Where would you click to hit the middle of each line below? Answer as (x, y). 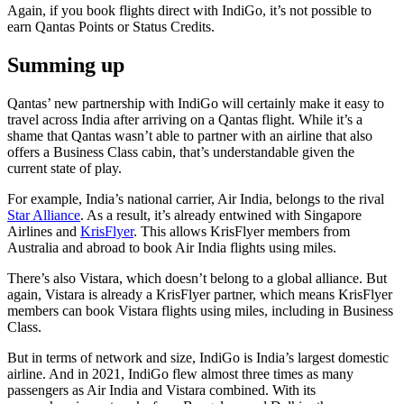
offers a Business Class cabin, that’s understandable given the (181, 151)
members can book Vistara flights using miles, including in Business (200, 310)
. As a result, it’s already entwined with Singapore (221, 215)
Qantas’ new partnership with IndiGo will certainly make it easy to (196, 103)
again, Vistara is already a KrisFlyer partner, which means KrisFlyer (200, 294)
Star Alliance (44, 215)
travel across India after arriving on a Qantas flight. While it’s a (185, 119)
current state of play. (64, 168)
